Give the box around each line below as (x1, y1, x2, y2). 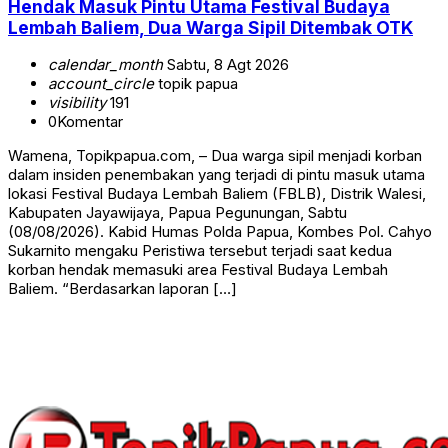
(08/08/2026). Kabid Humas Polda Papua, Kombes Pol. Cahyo (8, 222, 432, 242)
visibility (48, 93, 106, 113)
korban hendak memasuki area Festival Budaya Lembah (8, 260, 388, 280)
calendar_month (48, 55, 163, 75)
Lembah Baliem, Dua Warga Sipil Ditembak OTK (8, 16, 413, 38)
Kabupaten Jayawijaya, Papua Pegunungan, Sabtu (8, 203, 347, 223)
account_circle (48, 74, 154, 94)
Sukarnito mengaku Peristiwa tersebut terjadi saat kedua (8, 241, 392, 261)
